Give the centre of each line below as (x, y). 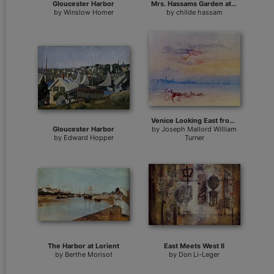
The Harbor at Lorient (84, 246)
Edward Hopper (88, 137)
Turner (194, 137)
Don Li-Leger (199, 254)
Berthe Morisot (88, 254)
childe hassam (199, 12)
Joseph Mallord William (199, 129)
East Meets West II (194, 246)
